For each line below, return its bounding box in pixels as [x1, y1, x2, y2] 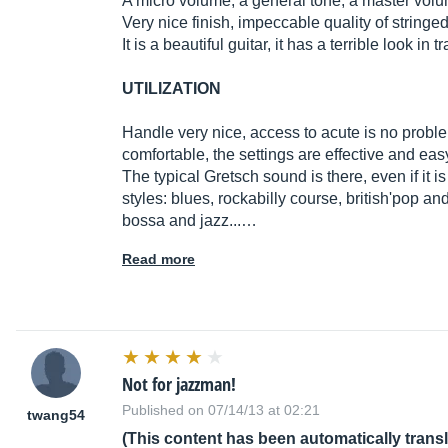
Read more [122, 251, 195, 268]
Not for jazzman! [122, 372, 236, 397]
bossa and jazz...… [122, 212, 257, 230]
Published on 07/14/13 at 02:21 [122, 402, 320, 419]
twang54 [27, 407, 85, 424]
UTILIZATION [122, 80, 221, 98]
